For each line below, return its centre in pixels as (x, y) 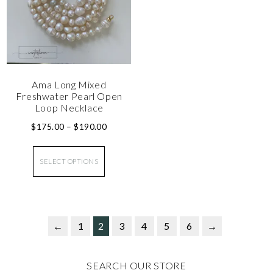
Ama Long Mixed (69, 85)
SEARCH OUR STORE (136, 265)
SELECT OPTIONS (69, 161)
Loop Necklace (69, 108)
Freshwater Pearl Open (69, 96)
